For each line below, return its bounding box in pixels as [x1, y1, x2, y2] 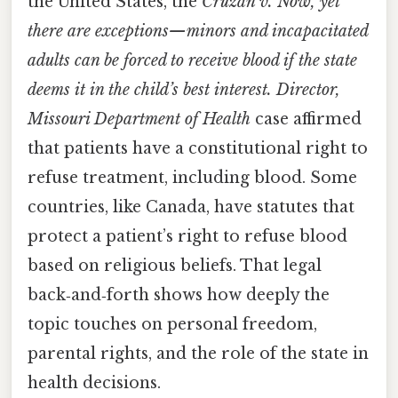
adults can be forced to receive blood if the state [28, 50, 357, 70]
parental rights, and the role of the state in [28, 343, 369, 363]
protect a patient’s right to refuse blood [28, 226, 347, 246]
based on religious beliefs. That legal [28, 255, 322, 275]
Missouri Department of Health [28, 108, 251, 129]
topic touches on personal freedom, [28, 314, 317, 334]
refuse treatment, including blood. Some [28, 167, 357, 187]
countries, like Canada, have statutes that [28, 196, 354, 217]
